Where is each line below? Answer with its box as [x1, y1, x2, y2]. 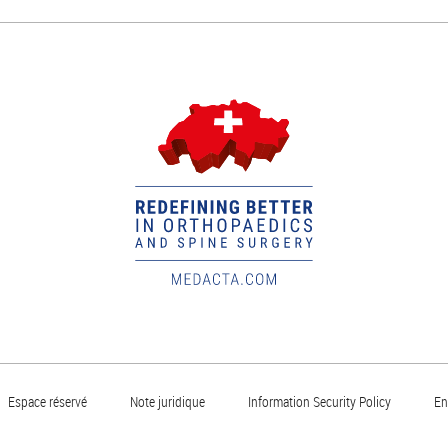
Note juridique [130, 392, 205, 411]
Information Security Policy [248, 392, 391, 411]
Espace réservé [8, 392, 90, 411]
